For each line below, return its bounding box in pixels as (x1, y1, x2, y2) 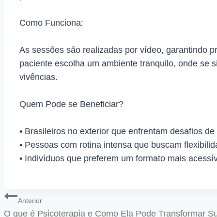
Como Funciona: (19, 18, 83, 28)
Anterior (18, 197, 42, 205)
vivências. (19, 72, 58, 82)
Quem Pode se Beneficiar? (19, 99, 124, 109)
